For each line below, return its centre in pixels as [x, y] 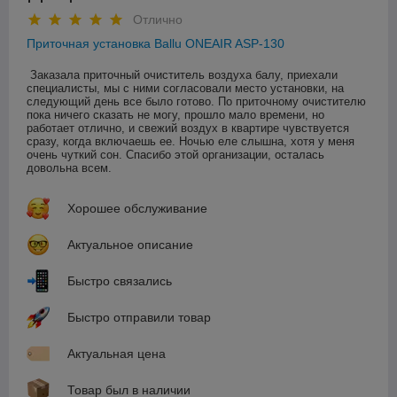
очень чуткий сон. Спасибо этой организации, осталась [175, 155]
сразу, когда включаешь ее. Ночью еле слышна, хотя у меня [191, 142]
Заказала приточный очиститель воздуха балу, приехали [184, 75]
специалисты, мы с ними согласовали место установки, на [185, 89]
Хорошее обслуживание [137, 209]
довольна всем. [69, 168]
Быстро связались [120, 281]
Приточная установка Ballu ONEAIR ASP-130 [156, 44]
